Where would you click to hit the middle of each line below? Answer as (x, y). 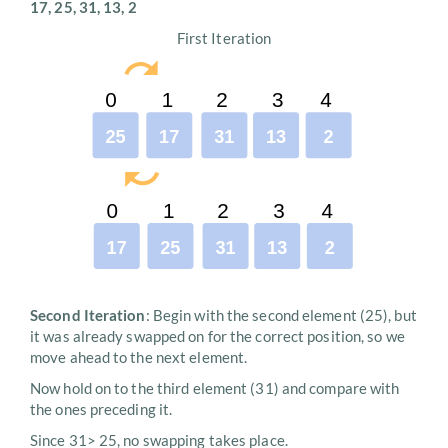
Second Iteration (88, 315)
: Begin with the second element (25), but (281, 315)
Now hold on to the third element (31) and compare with (215, 388)
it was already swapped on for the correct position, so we (217, 336)
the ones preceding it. (101, 409)
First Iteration (224, 38)
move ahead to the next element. (139, 357)
